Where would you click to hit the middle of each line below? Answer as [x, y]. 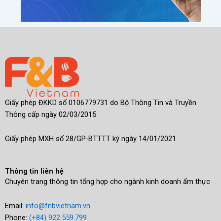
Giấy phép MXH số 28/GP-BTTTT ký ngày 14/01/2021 [91, 139]
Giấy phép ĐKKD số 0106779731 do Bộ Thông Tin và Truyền [101, 102]
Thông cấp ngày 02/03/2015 [51, 114]
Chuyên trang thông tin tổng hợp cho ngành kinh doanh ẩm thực [108, 181]
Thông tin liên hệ [34, 171]
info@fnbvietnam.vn [58, 206]
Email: [15, 206]
